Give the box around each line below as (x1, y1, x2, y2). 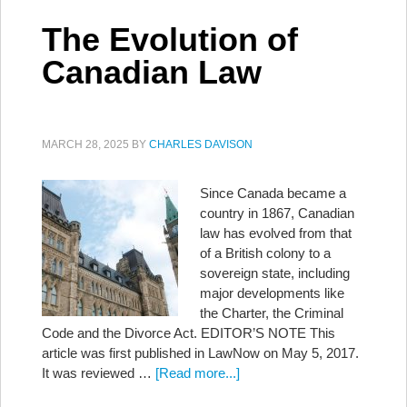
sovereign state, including (200, 265, 350, 281)
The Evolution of (42, 21, 298, 58)
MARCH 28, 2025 (42, 138, 129, 151)
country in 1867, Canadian (200, 205, 354, 221)
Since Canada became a (200, 185, 346, 201)
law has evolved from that (200, 225, 352, 241)
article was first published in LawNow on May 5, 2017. (42, 345, 359, 361)
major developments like (200, 285, 344, 301)
